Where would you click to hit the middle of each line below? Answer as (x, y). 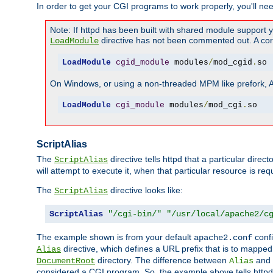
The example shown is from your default (115, 237)
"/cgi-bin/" (135, 214)
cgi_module (140, 105)
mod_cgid (232, 62)
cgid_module (142, 62)
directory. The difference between (162, 261)
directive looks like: (145, 190)
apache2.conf (223, 238)
